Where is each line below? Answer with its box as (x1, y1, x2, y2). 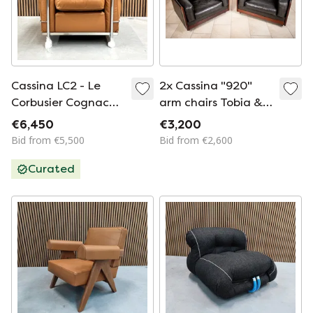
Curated (28, 162, 75, 175)
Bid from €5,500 (11, 133, 85, 147)
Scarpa (159, 112, 198, 126)
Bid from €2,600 (159, 133, 233, 147)
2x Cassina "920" (159, 79, 252, 92)
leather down (11, 112, 86, 126)
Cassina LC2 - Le (11, 79, 101, 92)
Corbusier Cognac (11, 96, 109, 109)
